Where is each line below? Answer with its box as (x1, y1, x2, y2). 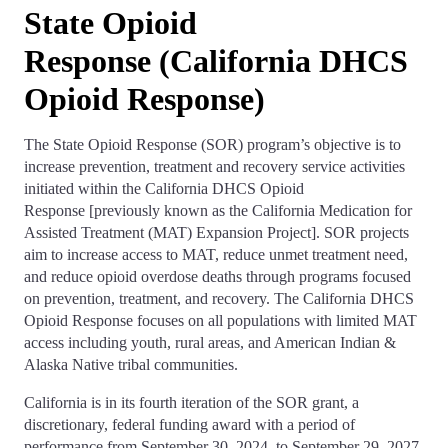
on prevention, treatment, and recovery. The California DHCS (24, 290, 414, 307)
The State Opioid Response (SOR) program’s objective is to (24, 136, 401, 153)
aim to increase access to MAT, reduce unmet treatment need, (24, 246, 408, 263)
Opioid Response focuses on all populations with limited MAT (24, 312, 417, 329)
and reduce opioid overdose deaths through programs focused (24, 268, 411, 285)
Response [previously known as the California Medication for (24, 202, 412, 219)
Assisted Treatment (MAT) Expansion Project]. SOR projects (24, 224, 409, 241)
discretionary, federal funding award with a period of (24, 416, 355, 433)
